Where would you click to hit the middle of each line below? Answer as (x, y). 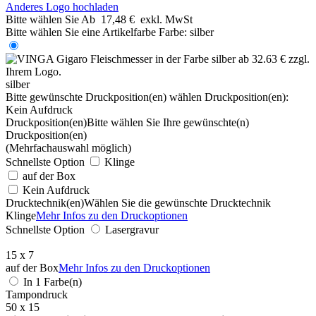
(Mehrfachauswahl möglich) (68, 147)
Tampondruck (37, 294)
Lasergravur (132, 229)
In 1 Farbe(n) (53, 281)
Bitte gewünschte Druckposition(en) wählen (104, 97)
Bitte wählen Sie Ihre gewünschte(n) (168, 122)
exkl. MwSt (166, 19)
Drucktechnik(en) (45, 202)
